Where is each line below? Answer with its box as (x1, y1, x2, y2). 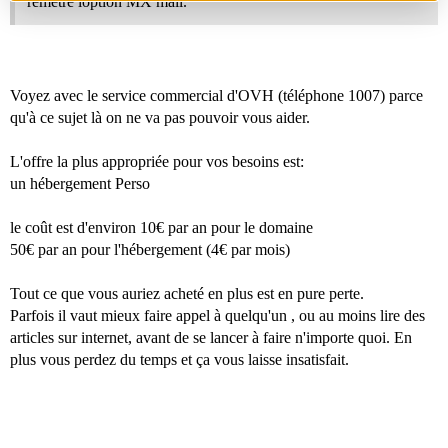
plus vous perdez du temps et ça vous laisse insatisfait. (10, 350, 349, 368)
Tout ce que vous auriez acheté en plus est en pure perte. (10, 284, 364, 302)
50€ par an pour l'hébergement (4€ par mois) (10, 240, 290, 258)
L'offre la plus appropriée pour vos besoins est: (10, 152, 304, 170)
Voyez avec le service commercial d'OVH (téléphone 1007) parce (10, 86, 423, 104)
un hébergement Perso (10, 174, 150, 192)
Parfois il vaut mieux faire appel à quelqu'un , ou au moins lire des (10, 306, 425, 324)
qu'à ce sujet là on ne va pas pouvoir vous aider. (10, 108, 310, 126)
